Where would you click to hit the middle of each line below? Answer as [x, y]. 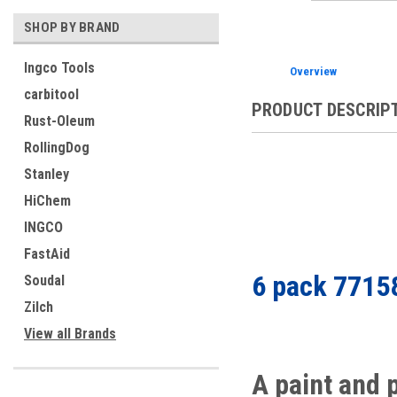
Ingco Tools [59, 68]
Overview [313, 72]
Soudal [44, 280]
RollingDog [57, 148]
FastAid [47, 254]
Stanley [47, 174]
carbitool [51, 94]
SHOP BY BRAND [72, 27]
